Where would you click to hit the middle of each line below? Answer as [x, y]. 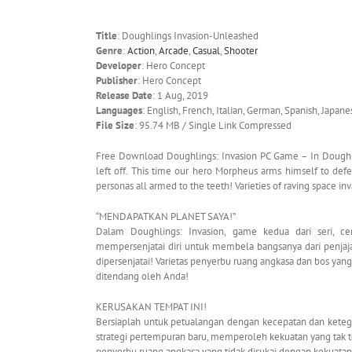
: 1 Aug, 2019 [180, 96]
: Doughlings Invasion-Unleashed [188, 36]
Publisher [117, 81]
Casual [206, 51]
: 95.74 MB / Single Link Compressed [213, 126]
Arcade [174, 51]
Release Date [124, 96]
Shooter [241, 51]
